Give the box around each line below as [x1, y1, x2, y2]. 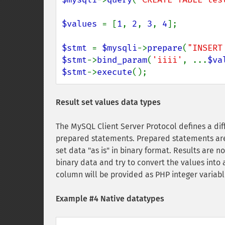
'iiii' [152, 55, 182, 65]
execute [97, 67, 132, 77]
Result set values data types [56, 97, 161, 107]
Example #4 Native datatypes [56, 194, 164, 203]
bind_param [97, 55, 147, 65]
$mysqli [102, 43, 137, 53]
